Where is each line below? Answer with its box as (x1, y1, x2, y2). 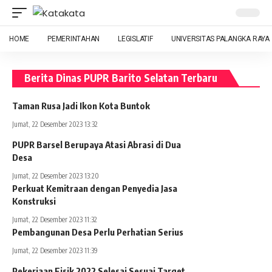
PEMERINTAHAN (47, 35, 100, 43)
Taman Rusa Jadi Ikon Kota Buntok (12, 100, 150, 111)
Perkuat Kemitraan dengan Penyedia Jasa (12, 183, 177, 194)
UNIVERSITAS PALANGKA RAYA (171, 35, 270, 43)
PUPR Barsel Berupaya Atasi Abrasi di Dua (12, 139, 181, 150)
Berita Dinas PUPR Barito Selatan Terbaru (24, 71, 217, 84)
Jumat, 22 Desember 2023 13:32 (12, 120, 98, 129)
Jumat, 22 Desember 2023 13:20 (12, 171, 99, 180)
